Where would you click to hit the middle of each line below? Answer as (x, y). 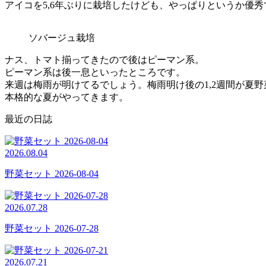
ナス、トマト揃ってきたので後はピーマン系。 (104, 59)
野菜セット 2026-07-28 (52, 228)
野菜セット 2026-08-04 (52, 173)
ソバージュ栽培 (62, 37)
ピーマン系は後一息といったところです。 (95, 72)
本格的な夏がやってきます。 (66, 97)
